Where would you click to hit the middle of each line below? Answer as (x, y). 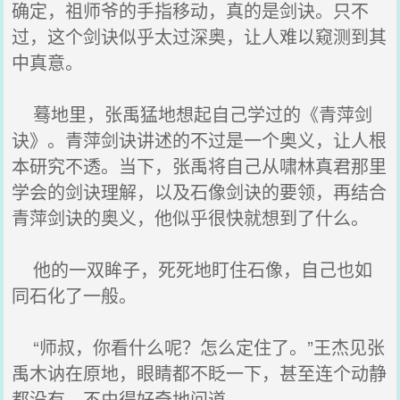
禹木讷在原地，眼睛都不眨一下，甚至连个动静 (200, 373)
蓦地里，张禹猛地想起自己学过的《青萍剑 (192, 114)
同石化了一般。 (75, 295)
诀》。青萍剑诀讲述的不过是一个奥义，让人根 (200, 140)
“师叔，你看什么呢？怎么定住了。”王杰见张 (199, 347)
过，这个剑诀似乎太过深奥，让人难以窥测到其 (200, 36)
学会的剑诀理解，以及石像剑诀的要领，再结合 (200, 192)
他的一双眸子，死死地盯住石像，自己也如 (192, 269)
